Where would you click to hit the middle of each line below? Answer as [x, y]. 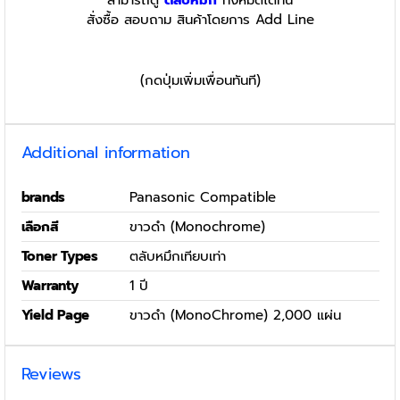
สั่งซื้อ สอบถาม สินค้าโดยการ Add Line [200, 19]
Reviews [51, 374]
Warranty [50, 285]
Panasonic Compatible [202, 197]
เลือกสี [40, 226]
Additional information [105, 152]
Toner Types [60, 256]
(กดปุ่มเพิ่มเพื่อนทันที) [200, 80]
